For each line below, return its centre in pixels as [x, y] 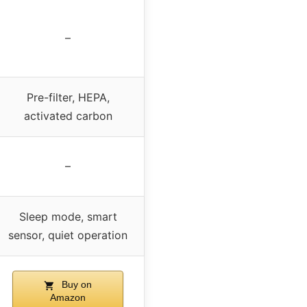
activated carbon [68, 116]
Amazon [68, 298]
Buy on [75, 285]
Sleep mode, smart [68, 217]
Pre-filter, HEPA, [68, 98]
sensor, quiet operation [68, 235]
